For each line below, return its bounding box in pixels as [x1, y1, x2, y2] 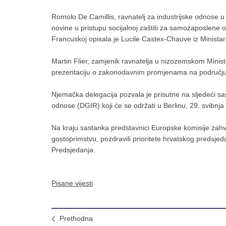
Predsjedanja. [51, 146, 95, 154]
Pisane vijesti [51, 179, 93, 187]
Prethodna [60, 214, 93, 222]
